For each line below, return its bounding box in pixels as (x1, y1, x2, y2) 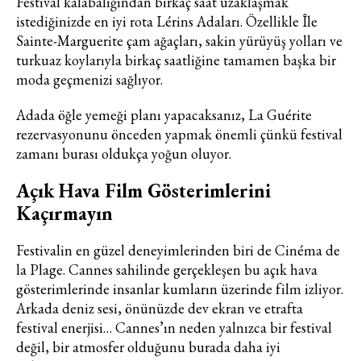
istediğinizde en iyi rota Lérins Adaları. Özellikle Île (16, 11, 317, 31)
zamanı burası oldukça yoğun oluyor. (16, 143, 231, 163)
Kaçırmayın (16, 200, 113, 226)
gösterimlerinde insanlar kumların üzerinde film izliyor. (16, 279, 343, 298)
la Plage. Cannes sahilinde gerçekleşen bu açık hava (16, 259, 317, 279)
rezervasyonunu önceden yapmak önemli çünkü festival (16, 124, 342, 143)
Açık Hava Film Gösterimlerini (16, 177, 271, 203)
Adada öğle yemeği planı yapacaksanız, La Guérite (16, 105, 312, 124)
